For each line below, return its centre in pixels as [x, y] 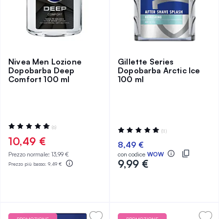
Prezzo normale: [30, 154]
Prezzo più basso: [28, 164]
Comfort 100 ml [39, 79]
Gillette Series [146, 62]
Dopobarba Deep [42, 70]
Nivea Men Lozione [45, 62]
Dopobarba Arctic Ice [159, 70]
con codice [131, 154]
